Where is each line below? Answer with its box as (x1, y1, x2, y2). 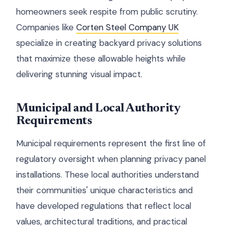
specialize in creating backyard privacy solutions (16, 37, 202, 48)
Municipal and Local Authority (16, 102, 180, 115)
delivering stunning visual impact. (16, 69, 142, 80)
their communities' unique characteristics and (16, 185, 193, 196)
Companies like (16, 22, 76, 33)
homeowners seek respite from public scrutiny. (16, 6, 198, 17)
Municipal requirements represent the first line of (16, 138, 206, 149)
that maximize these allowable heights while (16, 53, 186, 64)
